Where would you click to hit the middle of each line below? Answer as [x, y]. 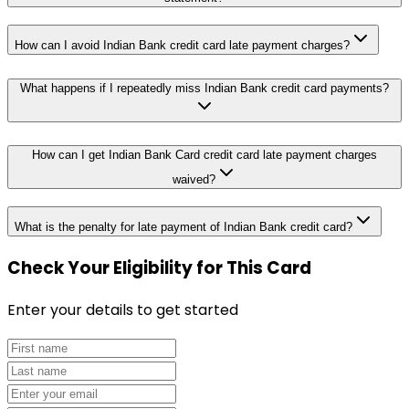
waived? [194, 180]
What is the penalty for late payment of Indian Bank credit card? [184, 226]
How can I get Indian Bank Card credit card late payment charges [204, 155]
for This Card [254, 268]
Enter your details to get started [123, 310]
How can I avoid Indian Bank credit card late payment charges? [182, 45]
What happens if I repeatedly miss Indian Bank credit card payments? [204, 89]
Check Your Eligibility [100, 268]
